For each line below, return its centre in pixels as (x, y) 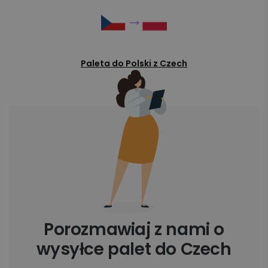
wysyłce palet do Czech (134, 249)
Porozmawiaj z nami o (134, 230)
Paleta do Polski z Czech (134, 64)
